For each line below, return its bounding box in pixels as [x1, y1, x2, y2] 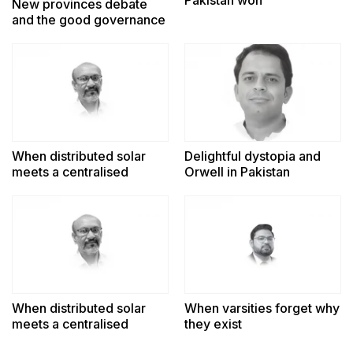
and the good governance [12, 11, 165, 28]
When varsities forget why [184, 299, 340, 316]
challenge [12, 27, 70, 43]
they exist [184, 315, 242, 332]
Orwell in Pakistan [184, 163, 290, 180]
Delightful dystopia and [184, 147, 321, 164]
